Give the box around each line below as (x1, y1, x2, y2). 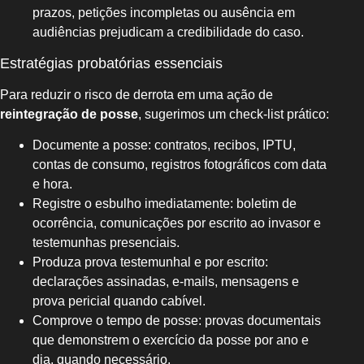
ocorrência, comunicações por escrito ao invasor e (32, 216, 321, 231)
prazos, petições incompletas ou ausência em (32, 6, 295, 20)
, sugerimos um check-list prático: (138, 107, 329, 122)
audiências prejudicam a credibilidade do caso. (32, 25, 304, 40)
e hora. (32, 177, 72, 192)
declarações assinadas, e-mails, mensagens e (32, 275, 299, 289)
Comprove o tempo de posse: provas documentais (32, 314, 321, 328)
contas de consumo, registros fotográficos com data (32, 158, 327, 172)
